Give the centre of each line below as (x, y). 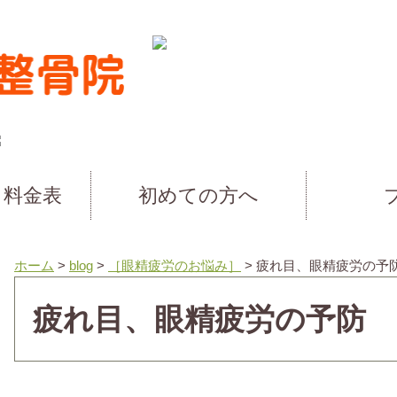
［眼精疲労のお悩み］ (175, 265)
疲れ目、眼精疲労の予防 (199, 319)
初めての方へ (198, 195)
